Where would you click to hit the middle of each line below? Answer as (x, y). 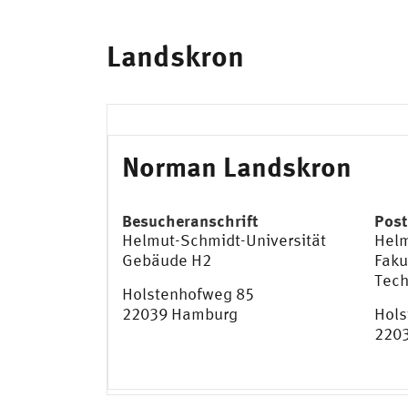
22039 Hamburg (180, 314)
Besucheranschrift (190, 221)
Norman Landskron (237, 167)
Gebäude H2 (167, 260)
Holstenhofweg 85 (188, 294)
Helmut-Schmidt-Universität (224, 240)
